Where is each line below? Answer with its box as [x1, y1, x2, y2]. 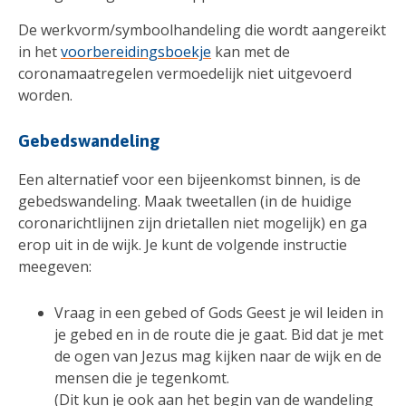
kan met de [211, 41, 290, 62]
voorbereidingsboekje [61, 41, 211, 62]
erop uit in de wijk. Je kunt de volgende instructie [18, 235, 347, 256]
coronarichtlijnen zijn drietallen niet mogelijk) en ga [18, 213, 367, 234]
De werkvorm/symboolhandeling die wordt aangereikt [18, 19, 386, 40]
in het [18, 41, 61, 62]
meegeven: [18, 256, 92, 277]
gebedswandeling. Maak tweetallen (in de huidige [18, 191, 352, 212]
